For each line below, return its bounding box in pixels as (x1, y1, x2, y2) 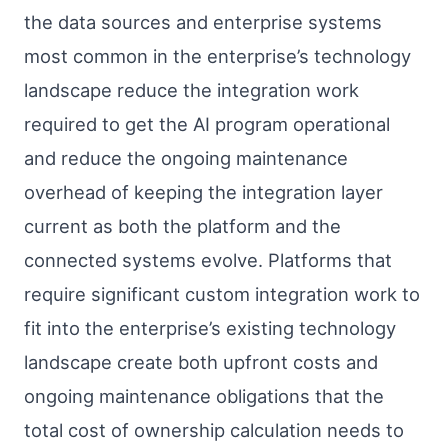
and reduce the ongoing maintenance (24, 146, 348, 169)
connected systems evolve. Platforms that (24, 248, 392, 271)
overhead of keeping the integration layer (24, 180, 383, 203)
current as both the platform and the (24, 214, 341, 237)
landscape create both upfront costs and (24, 350, 378, 373)
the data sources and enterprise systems (24, 10, 382, 33)
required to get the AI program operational (24, 112, 390, 135)
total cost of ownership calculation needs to (24, 418, 404, 441)
